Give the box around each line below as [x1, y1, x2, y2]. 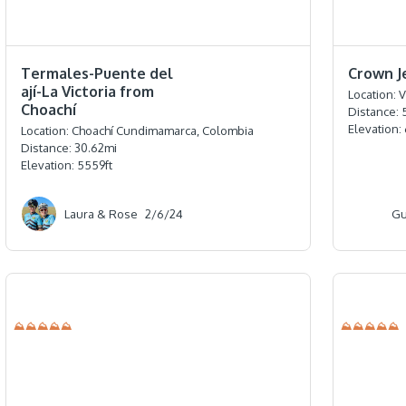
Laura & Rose [64, 206, 139, 221]
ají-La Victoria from [21, 82, 155, 101]
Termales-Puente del [21, 64, 174, 83]
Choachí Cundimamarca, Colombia [72, 123, 255, 139]
